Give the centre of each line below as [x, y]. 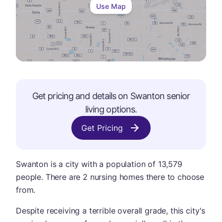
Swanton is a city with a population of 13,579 [99, 164]
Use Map [111, 6]
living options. [111, 109]
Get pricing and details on [81, 96]
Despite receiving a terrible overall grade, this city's [111, 211]
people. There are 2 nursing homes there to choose [110, 177]
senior [177, 96]
